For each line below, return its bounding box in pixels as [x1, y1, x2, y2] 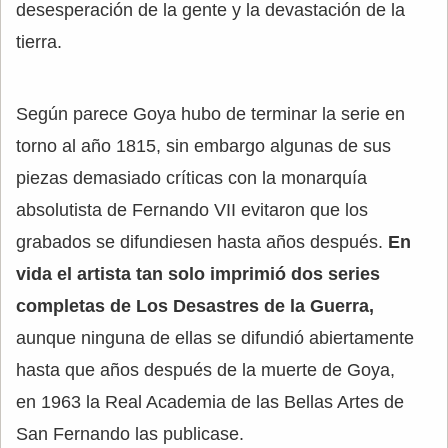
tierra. [16, 32, 62, 53]
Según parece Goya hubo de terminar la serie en [16, 104, 405, 125]
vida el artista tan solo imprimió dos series [16, 264, 380, 285]
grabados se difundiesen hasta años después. [16, 232, 388, 253]
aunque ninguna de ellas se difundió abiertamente [16, 328, 414, 349]
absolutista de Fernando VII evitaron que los [16, 200, 368, 221]
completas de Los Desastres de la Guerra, [16, 296, 374, 317]
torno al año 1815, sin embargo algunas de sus [16, 136, 391, 157]
